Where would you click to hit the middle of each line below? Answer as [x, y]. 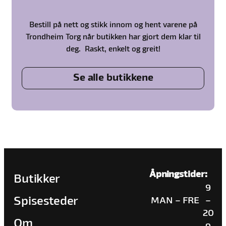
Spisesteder [46, 201]
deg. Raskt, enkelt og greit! [113, 49]
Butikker [37, 179]
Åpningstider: [179, 174]
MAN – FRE [175, 201]
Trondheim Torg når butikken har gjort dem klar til [113, 37]
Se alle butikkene [113, 78]
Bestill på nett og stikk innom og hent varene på [113, 25]
